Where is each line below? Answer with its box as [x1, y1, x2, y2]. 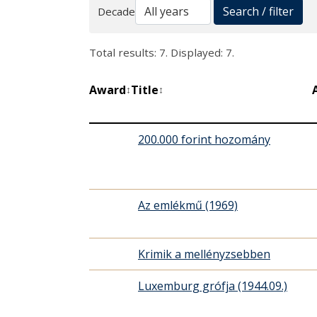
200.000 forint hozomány [138, 132, 270, 148]
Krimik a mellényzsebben [138, 246, 270, 263]
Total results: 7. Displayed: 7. [89, 45, 234, 60]
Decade [98, 4, 135, 19]
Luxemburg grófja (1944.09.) [138, 278, 287, 294]
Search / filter [223, 4, 294, 20]
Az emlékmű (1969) [138, 197, 238, 214]
